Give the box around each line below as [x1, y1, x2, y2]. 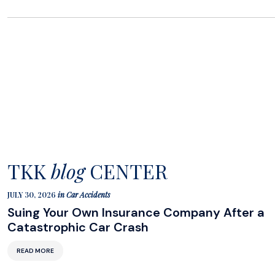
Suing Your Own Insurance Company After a [7, 204, 265, 220]
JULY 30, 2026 [7, 190, 58, 199]
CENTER [85, 158, 168, 184]
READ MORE [17, 247, 54, 255]
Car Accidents [66, 190, 110, 199]
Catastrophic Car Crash [7, 219, 149, 235]
